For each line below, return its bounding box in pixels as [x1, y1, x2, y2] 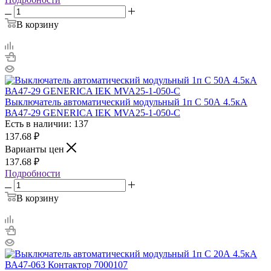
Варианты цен [5, 143, 67, 154]
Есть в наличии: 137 [5, 118, 88, 129]
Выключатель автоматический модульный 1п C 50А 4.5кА [5, 96, 247, 107]
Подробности [5, 168, 60, 178]
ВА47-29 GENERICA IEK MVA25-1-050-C [5, 107, 180, 118]
